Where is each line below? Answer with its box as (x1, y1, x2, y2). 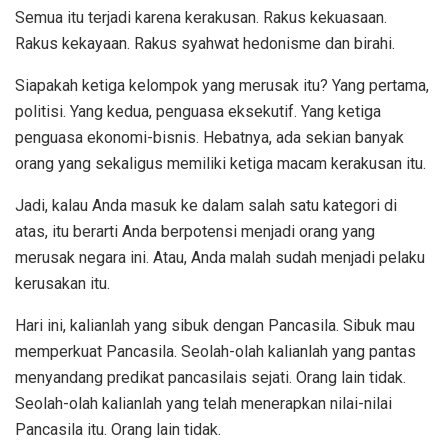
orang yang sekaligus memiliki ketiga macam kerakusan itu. (15, 154, 426, 174)
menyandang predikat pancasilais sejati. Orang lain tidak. (15, 368, 406, 388)
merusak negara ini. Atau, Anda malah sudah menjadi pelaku (15, 248, 425, 268)
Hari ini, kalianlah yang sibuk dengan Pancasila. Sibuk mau (15, 316, 415, 336)
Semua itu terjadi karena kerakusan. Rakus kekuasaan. (15, 8, 387, 28)
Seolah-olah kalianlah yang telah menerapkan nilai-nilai (15, 394, 392, 414)
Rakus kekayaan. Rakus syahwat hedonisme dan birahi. (15, 34, 395, 54)
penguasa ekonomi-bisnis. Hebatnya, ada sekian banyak (15, 128, 404, 148)
